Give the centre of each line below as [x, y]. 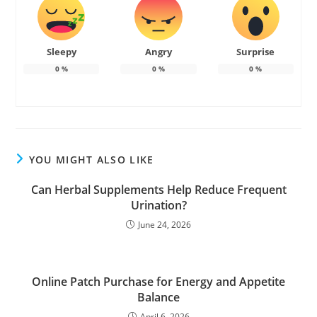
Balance [158, 298]
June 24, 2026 [165, 225]
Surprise [256, 52]
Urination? [158, 206]
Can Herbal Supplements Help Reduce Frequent [158, 190]
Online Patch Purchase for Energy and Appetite [158, 282]
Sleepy [61, 52]
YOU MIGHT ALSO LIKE [91, 160]
